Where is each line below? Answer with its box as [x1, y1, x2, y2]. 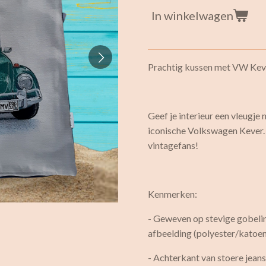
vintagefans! [148, 139, 202, 151]
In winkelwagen [151, 8, 233, 23]
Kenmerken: [148, 188, 197, 199]
